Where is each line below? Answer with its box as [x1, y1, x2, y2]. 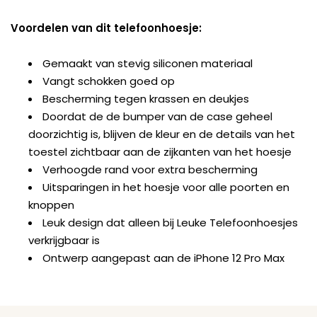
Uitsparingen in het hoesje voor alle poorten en [42, 179, 289, 195]
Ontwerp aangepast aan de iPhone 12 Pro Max [42, 250, 284, 265]
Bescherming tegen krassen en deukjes [42, 91, 249, 106]
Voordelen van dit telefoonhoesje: [11, 20, 202, 35]
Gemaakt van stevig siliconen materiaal [42, 55, 253, 71]
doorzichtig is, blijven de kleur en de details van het [28, 126, 295, 142]
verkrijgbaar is [28, 232, 100, 248]
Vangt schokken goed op [42, 73, 175, 88]
